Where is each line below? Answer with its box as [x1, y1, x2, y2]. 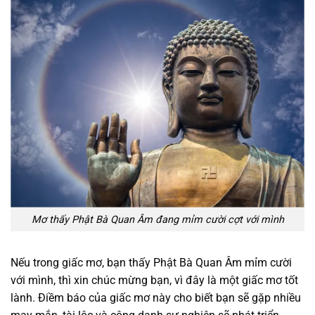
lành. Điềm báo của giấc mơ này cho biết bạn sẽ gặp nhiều [11, 291, 301, 305]
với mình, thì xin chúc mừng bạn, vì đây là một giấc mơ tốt [11, 274, 298, 288]
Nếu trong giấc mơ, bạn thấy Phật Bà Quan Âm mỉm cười [11, 256, 292, 270]
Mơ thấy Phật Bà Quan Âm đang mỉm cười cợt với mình [31, 213, 284, 226]
